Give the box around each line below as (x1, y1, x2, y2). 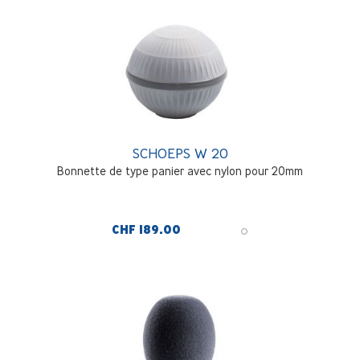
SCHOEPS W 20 (132, 145, 228, 162)
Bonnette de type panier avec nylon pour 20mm (57, 164, 303, 178)
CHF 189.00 (112, 223, 181, 238)
